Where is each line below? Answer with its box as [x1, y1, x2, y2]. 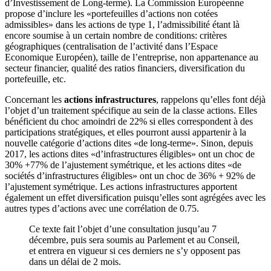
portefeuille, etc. [5, 74, 66, 84]
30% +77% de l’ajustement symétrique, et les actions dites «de [5, 160, 241, 170]
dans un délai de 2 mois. [29, 256, 121, 267]
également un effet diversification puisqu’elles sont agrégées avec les [5, 192, 266, 203]
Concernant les [5, 94, 64, 105]
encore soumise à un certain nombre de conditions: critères [5, 30, 227, 41]
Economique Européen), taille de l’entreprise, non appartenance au [5, 52, 258, 62]
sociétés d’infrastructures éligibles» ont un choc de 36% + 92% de [5, 171, 255, 181]
